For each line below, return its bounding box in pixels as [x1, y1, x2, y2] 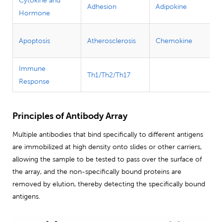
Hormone [19, 8, 50, 17]
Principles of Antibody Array [12, 110, 127, 121]
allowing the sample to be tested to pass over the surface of [12, 155, 202, 163]
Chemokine [156, 36, 192, 45]
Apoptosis [19, 36, 50, 45]
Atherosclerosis [87, 36, 136, 45]
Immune [19, 64, 46, 72]
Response [19, 77, 50, 85]
